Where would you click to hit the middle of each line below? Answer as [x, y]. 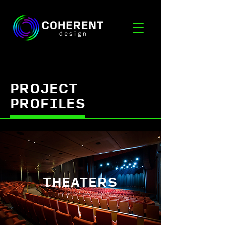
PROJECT [44, 89]
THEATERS [80, 183]
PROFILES [48, 104]
